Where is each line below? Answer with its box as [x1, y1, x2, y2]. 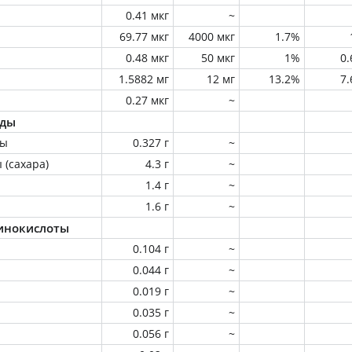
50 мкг [201, 50, 235, 65]
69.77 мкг [119, 29, 169, 44]
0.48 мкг [126, 50, 169, 65]
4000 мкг [189, 29, 235, 44]
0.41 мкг [126, 8, 169, 23]
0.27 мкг [126, 93, 169, 108]
